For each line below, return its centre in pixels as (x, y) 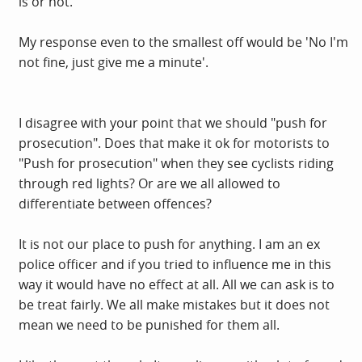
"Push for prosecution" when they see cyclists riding (176, 163)
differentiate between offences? (115, 203)
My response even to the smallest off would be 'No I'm (183, 42)
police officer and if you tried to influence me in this (175, 264)
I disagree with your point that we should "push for (173, 122)
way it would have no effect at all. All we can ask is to (177, 284)
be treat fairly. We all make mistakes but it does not (174, 304)
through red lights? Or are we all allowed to (149, 183)
